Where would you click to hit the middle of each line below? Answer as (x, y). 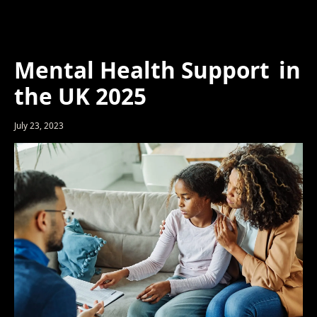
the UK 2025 (80, 96)
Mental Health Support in (157, 69)
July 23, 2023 (39, 126)
